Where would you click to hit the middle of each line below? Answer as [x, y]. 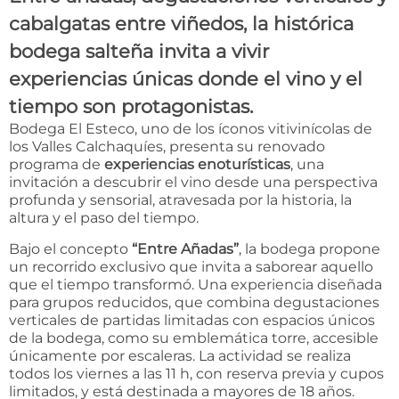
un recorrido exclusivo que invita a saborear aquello [191, 266]
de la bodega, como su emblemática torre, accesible [194, 338]
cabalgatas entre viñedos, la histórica [181, 24]
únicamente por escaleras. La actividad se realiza [180, 355]
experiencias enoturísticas [197, 165]
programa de [57, 165]
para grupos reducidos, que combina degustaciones [194, 302]
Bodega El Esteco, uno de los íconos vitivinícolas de [191, 129]
